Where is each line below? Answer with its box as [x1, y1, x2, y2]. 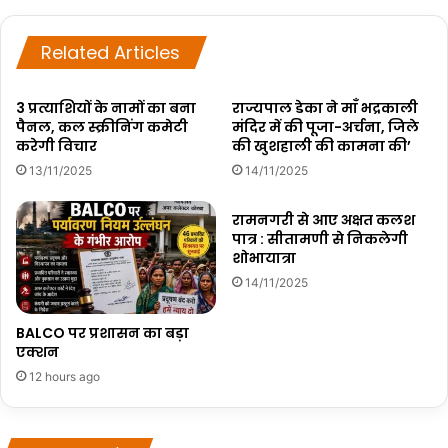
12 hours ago [29, 368, 100, 384]
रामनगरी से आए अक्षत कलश [232, 210, 415, 230]
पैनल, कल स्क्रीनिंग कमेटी [16, 117, 188, 137]
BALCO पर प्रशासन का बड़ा [16, 322, 189, 343]
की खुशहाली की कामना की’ [232, 136, 411, 156]
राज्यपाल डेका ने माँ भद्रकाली [232, 98, 418, 118]
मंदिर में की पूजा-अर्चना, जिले [232, 117, 419, 137]
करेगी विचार [16, 136, 97, 156]
